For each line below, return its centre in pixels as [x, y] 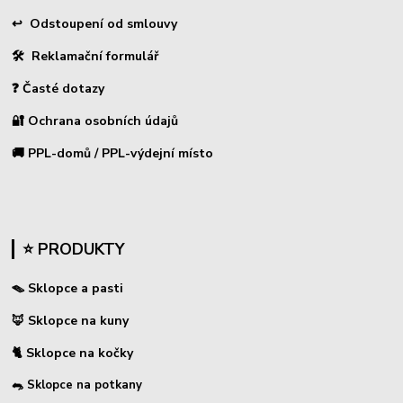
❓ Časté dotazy [58, 89]
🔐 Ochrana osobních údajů [95, 121]
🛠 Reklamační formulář [85, 57]
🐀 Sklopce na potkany [77, 385]
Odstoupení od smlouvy [104, 24]
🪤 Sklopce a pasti [68, 289]
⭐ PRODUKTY [73, 250]
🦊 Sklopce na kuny [71, 321]
